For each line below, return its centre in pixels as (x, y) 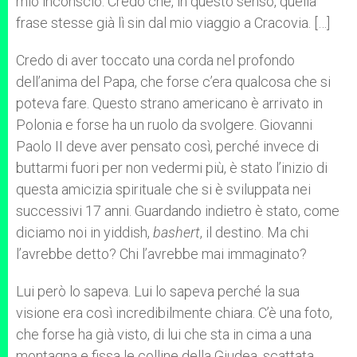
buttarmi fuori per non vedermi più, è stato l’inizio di (172, 168)
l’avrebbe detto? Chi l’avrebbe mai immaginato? (161, 254)
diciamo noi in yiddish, (84, 232)
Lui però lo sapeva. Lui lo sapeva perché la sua (158, 291)
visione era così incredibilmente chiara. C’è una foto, (174, 313)
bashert (177, 232)
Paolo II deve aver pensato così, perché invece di (167, 146)
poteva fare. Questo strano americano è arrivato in (169, 103)
